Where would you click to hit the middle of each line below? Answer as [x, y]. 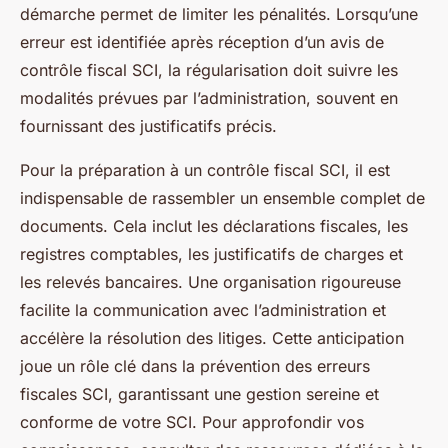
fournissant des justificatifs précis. [148, 126]
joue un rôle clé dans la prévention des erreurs [195, 366]
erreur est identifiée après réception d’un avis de [202, 42]
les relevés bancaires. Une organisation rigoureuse [210, 282]
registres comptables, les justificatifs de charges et [211, 254]
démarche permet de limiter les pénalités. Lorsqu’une [219, 14]
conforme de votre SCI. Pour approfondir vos [192, 422]
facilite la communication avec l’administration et [203, 310]
